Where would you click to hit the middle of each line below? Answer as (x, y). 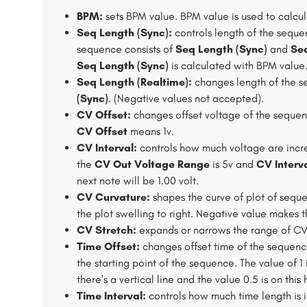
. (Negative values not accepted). (186, 98)
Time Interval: (111, 296)
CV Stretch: (107, 230)
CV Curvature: (113, 197)
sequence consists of (126, 49)
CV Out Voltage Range (152, 164)
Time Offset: (108, 246)
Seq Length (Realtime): (134, 82)
